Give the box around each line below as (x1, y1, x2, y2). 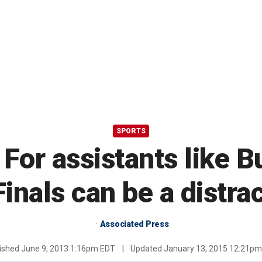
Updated (129, 244, 164, 254)
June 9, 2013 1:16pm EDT (21, 244, 115, 254)
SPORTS (116, 127, 146, 136)
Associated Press (99, 219, 169, 229)
